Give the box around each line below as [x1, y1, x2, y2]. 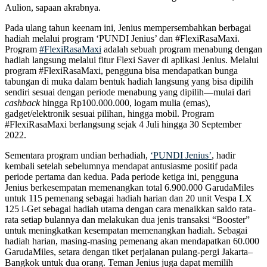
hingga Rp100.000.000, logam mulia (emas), [42, 97, 210, 108]
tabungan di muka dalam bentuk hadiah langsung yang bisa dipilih [5, 76, 253, 86]
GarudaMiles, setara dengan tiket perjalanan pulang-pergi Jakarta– [5, 246, 253, 257]
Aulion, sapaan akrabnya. [5, 2, 101, 13]
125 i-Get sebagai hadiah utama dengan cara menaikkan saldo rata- [5, 203, 256, 214]
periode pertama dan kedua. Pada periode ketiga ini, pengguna [5, 171, 238, 182]
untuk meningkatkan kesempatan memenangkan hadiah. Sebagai [5, 225, 247, 235]
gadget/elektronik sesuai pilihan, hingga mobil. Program [5, 108, 214, 119]
